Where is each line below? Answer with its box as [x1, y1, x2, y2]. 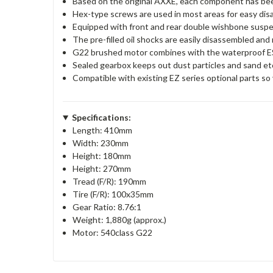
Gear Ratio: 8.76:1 [73, 201, 142, 212]
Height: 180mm [73, 150, 132, 161]
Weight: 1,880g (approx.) [73, 214, 167, 225]
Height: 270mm [73, 163, 132, 174]
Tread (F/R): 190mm [73, 175, 147, 186]
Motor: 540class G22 [73, 227, 153, 238]
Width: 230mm [73, 137, 129, 148]
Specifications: [71, 112, 131, 122]
